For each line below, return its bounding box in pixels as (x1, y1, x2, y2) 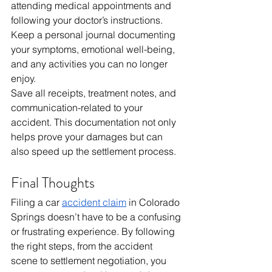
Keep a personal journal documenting (11, 29, 178, 41)
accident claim (62, 196, 126, 209)
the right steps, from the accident (11, 240, 155, 253)
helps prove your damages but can (11, 131, 165, 143)
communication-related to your (11, 101, 145, 114)
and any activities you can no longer (11, 58, 170, 70)
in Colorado (126, 196, 182, 209)
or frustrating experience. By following (11, 225, 177, 238)
